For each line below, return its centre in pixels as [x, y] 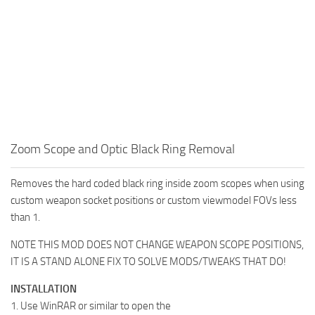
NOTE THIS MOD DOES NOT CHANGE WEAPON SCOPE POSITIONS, [157, 245]
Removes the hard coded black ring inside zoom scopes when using [157, 184]
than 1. [25, 218]
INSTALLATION [44, 289]
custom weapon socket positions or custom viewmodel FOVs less [154, 201]
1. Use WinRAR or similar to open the [91, 306]
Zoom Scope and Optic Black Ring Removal [123, 149]
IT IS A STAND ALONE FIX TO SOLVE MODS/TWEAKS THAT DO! [148, 262]
